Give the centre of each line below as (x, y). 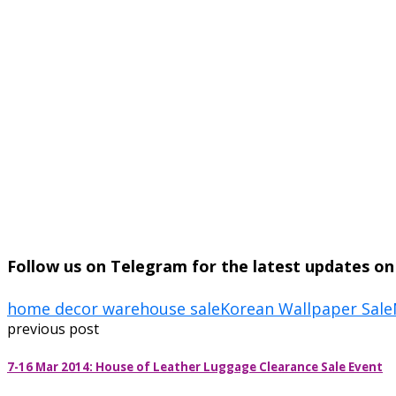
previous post (53, 329)
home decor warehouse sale (114, 309)
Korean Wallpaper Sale (306, 309)
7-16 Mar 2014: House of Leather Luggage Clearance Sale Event (195, 366)
